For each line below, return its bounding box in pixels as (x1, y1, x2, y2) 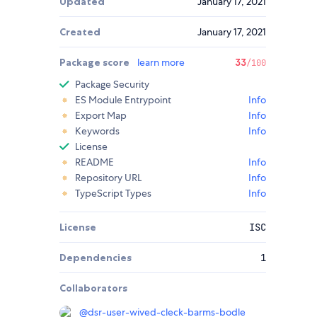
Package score (59, 56, 132, 69)
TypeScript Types (75, 187, 151, 200)
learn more (137, 56, 185, 69)
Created (59, 25, 100, 39)
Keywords (75, 125, 120, 138)
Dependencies (59, 251, 132, 265)
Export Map (75, 109, 127, 122)
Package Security (75, 78, 149, 91)
